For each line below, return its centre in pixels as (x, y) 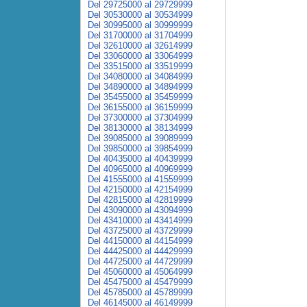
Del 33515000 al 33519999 (140, 66)
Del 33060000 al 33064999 (140, 56)
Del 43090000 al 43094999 (140, 210)
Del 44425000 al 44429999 (140, 251)
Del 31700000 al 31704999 (140, 35)
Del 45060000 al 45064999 (140, 272)
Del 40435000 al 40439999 (140, 159)
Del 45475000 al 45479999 (140, 282)
